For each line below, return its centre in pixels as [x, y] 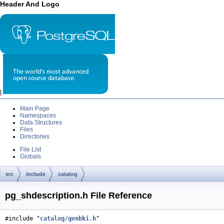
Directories [35, 136]
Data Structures [41, 122]
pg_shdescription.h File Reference [78, 195]
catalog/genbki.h [68, 219]
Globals [30, 156]
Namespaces [38, 115]
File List [30, 149]
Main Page [35, 108]
